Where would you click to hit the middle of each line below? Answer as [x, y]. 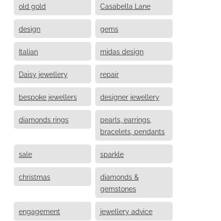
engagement [39, 211]
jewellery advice [126, 211]
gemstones [118, 188]
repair [110, 74]
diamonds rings [44, 119]
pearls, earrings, [126, 119]
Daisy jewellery [43, 74]
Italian [28, 51]
